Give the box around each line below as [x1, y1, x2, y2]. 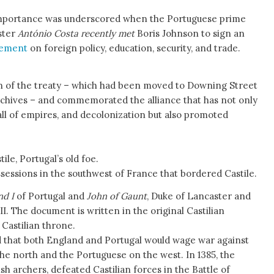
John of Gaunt [87, 190, 147, 202]
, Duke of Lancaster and [147, 190, 251, 202]
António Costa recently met [18, 28, 135, 40]
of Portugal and [14, 190, 87, 202]
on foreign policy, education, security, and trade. [30, 42, 240, 54]
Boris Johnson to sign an [135, 28, 245, 40]
